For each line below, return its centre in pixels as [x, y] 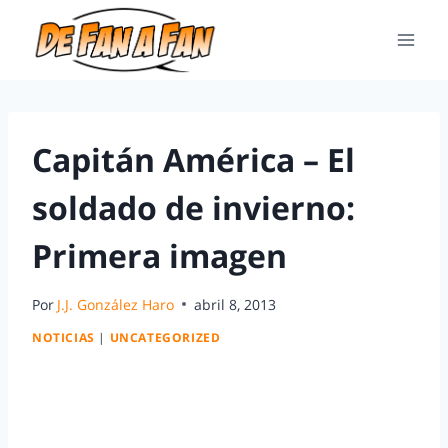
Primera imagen [159, 255]
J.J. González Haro [116, 304]
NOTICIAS [63, 337]
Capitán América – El [193, 159]
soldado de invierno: [193, 207]
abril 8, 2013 [235, 304]
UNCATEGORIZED [165, 337]
